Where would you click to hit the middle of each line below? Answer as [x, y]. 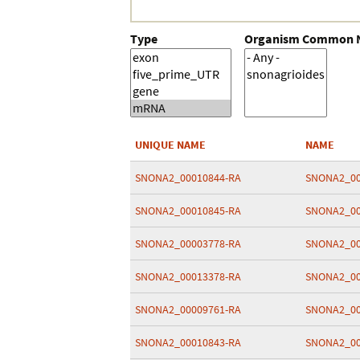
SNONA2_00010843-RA [188, 342]
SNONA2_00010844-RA [188, 178]
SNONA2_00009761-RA [188, 309]
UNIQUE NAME [170, 145]
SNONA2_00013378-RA [188, 276]
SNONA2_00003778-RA [188, 243]
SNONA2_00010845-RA [188, 211]
